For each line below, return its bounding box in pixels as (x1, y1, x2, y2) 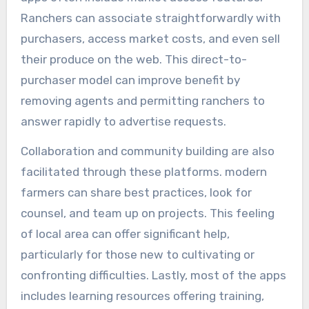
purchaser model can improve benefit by (20, 72, 240, 87)
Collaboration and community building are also (20, 143, 275, 158)
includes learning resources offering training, (20, 288, 264, 303)
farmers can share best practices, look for (20, 185, 252, 199)
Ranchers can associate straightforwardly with (20, 10, 281, 25)
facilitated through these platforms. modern (20, 164, 267, 179)
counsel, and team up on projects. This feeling (20, 206, 275, 220)
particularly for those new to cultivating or (20, 247, 255, 261)
